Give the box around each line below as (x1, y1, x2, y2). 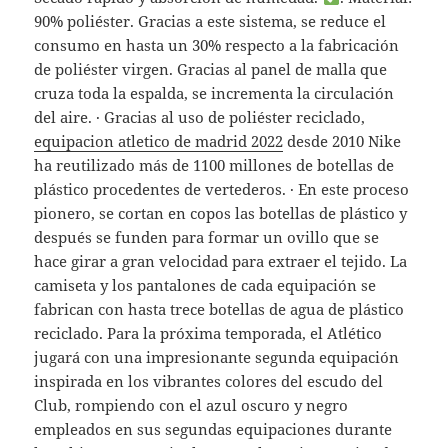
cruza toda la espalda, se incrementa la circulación (34, 83, 395, 104)
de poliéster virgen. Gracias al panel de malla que (34, 59, 388, 80)
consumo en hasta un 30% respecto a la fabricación (34, 35, 400, 56)
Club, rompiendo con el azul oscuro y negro (34, 395, 349, 416)
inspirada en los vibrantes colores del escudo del (34, 371, 384, 392)
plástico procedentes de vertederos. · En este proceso (34, 179, 410, 200)
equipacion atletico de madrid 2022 (34, 131, 284, 152)
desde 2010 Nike (283, 131, 402, 152)
